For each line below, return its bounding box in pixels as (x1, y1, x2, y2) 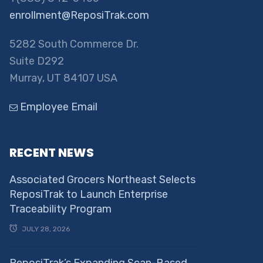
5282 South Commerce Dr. (9, 38, 139, 51)
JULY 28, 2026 (21, 225, 70, 234)
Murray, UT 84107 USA (9, 72, 117, 85)
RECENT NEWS (9, 144, 94, 161)
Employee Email (17, 100, 97, 114)
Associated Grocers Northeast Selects (9, 173, 195, 187)
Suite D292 (9, 55, 64, 68)
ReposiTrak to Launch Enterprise (9, 188, 168, 201)
